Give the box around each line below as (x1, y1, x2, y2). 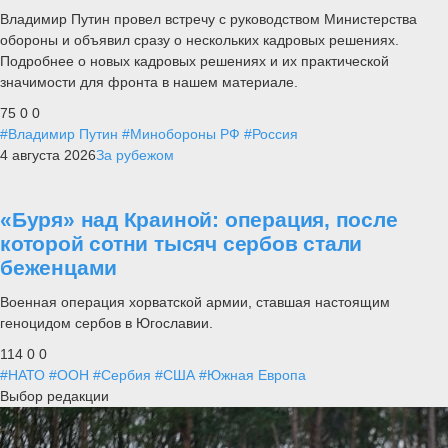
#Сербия (93, 367, 151, 384)
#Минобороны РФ (122, 125, 240, 142)
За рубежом (96, 146, 174, 163)
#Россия (244, 125, 298, 142)
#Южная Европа (199, 367, 306, 384)
